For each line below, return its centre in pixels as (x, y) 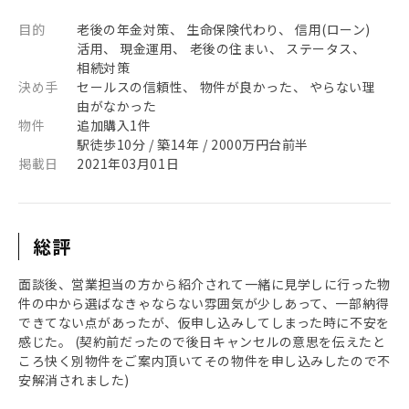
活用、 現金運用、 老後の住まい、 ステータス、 (221, 48)
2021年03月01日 (128, 163)
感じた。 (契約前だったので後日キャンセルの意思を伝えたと (202, 341)
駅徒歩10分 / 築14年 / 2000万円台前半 (193, 144)
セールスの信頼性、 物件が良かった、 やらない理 (226, 87)
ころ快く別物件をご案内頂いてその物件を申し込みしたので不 (204, 361)
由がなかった (117, 106)
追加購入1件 (114, 125)
